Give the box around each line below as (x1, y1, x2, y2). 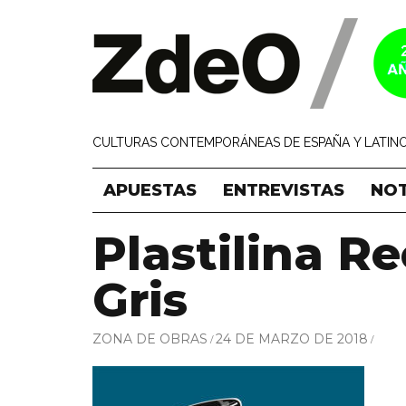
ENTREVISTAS (223, 180, 344, 200)
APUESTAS (103, 180, 197, 200)
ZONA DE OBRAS (92, 330, 208, 347)
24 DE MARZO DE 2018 (216, 330, 368, 347)
